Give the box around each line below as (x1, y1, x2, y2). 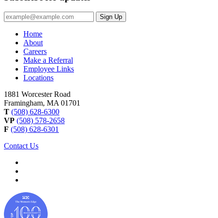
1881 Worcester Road (4, 90, 71, 99)
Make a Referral (23, 56, 73, 65)
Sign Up (100, 13, 122, 21)
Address (4, 20, 29, 29)
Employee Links (23, 65, 74, 73)
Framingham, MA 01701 (4, 99, 80, 108)
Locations (23, 73, 54, 82)
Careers (23, 47, 47, 56)
